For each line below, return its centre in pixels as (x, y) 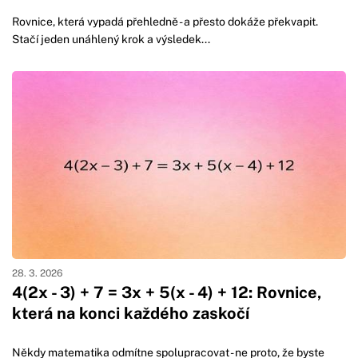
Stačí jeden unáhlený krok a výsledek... (111, 40)
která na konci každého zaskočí (131, 314)
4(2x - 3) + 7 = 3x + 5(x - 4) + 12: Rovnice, (167, 293)
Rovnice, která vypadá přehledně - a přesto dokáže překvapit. (165, 22)
